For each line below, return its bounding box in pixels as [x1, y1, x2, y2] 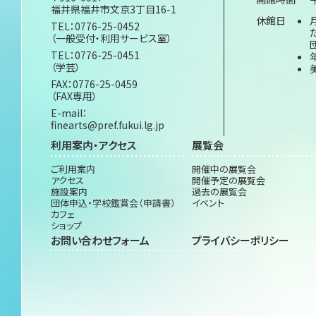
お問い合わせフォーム [51, 232, 150, 248]
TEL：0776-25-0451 [51, 48, 140, 63]
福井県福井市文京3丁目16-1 [51, 2, 176, 17]
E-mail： [51, 106, 87, 121]
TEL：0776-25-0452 [51, 19, 140, 34]
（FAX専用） [51, 89, 97, 104]
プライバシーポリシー [192, 232, 289, 248]
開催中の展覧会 [192, 162, 256, 176]
